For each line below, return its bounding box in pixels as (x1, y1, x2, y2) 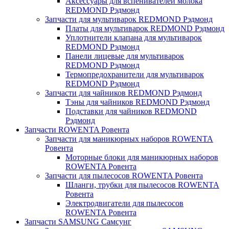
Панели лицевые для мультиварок (65, 51, 184, 60)
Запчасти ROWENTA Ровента (25, 125, 129, 134)
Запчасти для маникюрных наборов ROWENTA (45, 134, 213, 143)
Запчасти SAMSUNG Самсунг (25, 217, 131, 226)
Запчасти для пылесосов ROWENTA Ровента (45, 171, 203, 180)
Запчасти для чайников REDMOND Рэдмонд (45, 88, 202, 97)
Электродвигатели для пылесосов (65, 198, 184, 208)
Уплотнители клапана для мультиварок (65, 33, 202, 42)
